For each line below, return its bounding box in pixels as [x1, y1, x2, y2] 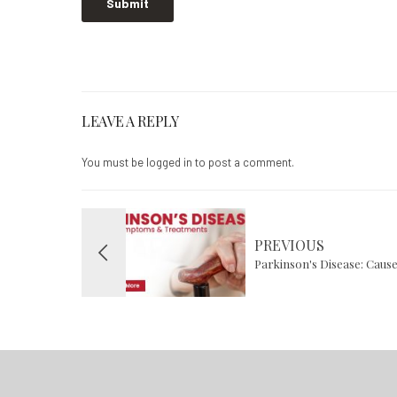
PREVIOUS [254, 235, 324, 254]
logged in [146, 154, 192, 169]
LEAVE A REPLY [82, 111, 179, 130]
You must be [82, 154, 146, 169]
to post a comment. [192, 154, 294, 169]
